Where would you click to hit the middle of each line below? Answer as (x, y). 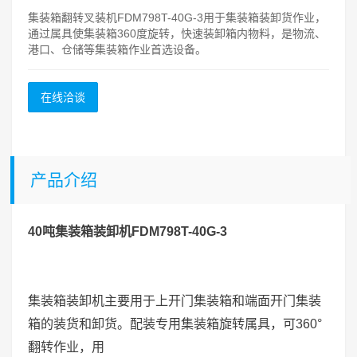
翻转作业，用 (66, 347)
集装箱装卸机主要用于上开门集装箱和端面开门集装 (175, 300)
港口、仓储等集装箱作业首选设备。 (117, 49)
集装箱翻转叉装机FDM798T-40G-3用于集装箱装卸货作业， (177, 18)
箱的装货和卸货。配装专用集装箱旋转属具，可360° (175, 324)
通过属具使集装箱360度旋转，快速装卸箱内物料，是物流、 (177, 33)
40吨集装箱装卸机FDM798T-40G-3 (127, 231)
